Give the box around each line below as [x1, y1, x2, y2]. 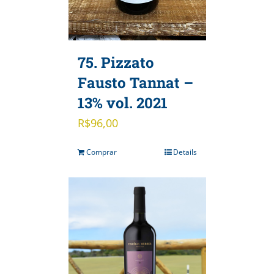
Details [172, 146, 197, 157]
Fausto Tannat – [77, 72, 193, 92]
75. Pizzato [77, 52, 154, 72]
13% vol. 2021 [77, 92, 168, 113]
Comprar [86, 146, 117, 157]
